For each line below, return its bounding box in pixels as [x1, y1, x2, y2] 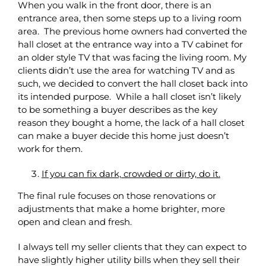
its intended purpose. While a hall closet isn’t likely [18, 90, 241, 102]
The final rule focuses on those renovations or [18, 189, 216, 201]
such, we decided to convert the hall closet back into [18, 77, 248, 89]
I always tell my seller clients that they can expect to [18, 240, 246, 252]
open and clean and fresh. [18, 216, 132, 227]
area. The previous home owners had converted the [18, 25, 247, 37]
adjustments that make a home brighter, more [18, 202, 225, 214]
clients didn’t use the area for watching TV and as [18, 64, 235, 76]
